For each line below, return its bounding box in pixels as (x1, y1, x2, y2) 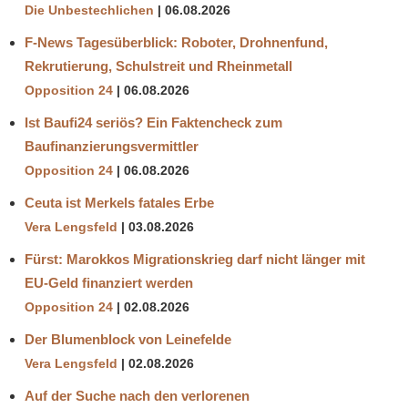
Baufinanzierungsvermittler (25, 138, 199, 155)
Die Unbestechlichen (25, 4, 154, 18)
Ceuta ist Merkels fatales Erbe (25, 195, 214, 211)
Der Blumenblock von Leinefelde (25, 331, 231, 348)
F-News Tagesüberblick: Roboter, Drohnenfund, (25, 35, 328, 51)
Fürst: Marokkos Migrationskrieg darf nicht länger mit (25, 251, 365, 268)
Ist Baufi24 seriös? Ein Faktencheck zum (25, 115, 282, 131)
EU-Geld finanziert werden (25, 275, 193, 291)
